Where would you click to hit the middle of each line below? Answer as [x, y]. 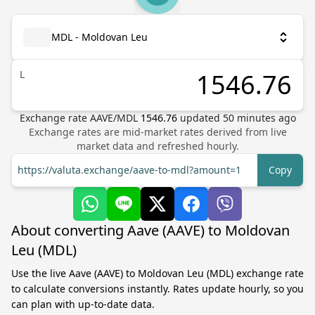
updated [201, 118]
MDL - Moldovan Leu [99, 37]
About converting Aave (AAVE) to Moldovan [150, 230]
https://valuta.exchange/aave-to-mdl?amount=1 [129, 170]
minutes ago [265, 118]
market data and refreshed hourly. [157, 146]
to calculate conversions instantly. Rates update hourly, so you [157, 289]
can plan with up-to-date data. [83, 304]
